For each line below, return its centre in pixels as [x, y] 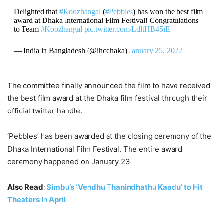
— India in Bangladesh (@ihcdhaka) [71, 50]
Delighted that [36, 11]
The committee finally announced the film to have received [109, 85]
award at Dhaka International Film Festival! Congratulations [106, 20]
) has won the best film [168, 11]
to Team [27, 29]
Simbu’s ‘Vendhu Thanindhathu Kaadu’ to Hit [125, 187]
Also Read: [27, 187]
